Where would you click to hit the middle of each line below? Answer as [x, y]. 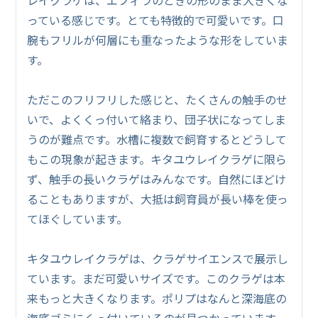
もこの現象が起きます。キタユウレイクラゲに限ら [157, 159]
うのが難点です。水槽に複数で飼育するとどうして [157, 139]
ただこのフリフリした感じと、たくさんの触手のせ [158, 99]
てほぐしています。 [78, 218]
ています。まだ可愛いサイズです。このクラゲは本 [157, 278]
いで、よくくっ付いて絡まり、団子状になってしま [157, 119]
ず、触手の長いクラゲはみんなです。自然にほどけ [157, 179]
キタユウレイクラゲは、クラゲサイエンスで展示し [158, 258]
